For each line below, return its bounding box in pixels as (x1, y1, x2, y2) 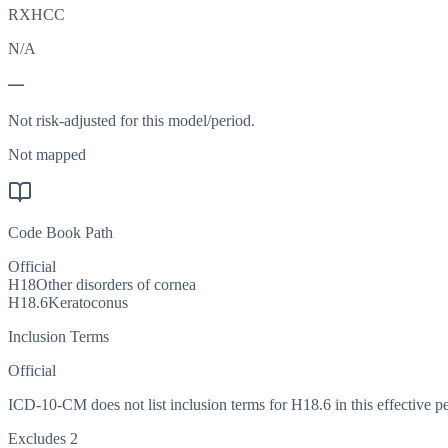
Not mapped (8, 146, 86, 164)
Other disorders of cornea (36, 276, 196, 294)
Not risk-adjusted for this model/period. (8, 112, 255, 130)
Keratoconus (48, 294, 128, 312)
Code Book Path (8, 224, 113, 242)
